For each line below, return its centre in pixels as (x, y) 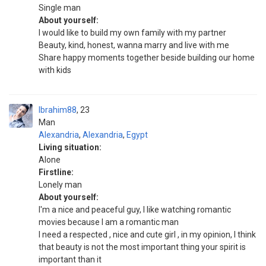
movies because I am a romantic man (109, 222)
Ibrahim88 (58, 110)
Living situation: (70, 147)
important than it (70, 259)
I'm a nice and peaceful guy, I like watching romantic (135, 210)
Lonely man (60, 185)
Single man (60, 8)
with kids (55, 70)
